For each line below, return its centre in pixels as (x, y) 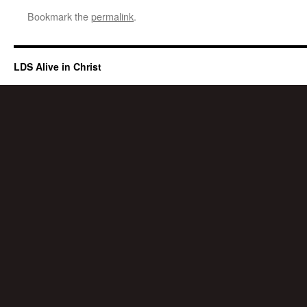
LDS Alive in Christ (58, 67)
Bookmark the (59, 16)
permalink (112, 16)
